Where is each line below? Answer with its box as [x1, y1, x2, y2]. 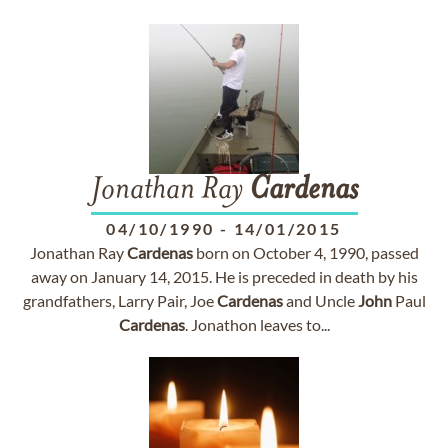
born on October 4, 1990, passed [192, 243, 419, 262]
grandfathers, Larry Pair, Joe [22, 291, 217, 310]
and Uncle [282, 291, 358, 310]
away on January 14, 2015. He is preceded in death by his [30, 267, 418, 286]
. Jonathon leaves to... [184, 315, 330, 334]
